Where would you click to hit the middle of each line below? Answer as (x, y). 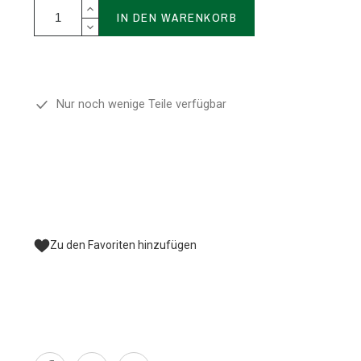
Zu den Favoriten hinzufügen (124, 245)
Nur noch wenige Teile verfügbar (139, 105)
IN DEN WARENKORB (177, 17)
